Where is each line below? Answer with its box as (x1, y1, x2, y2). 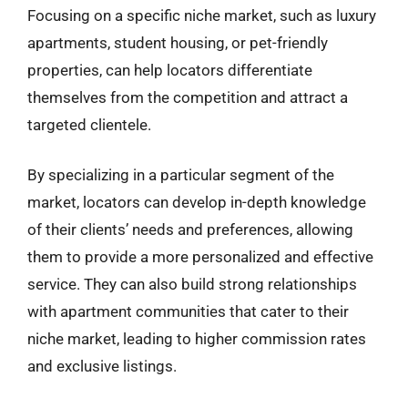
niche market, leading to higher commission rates (27, 330, 366, 348)
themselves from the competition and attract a (27, 87, 348, 107)
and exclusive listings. (27, 357, 177, 375)
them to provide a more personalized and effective (27, 248, 373, 266)
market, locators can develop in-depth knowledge (27, 193, 366, 211)
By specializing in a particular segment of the (27, 166, 334, 184)
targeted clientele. (27, 115, 151, 134)
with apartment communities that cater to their (27, 302, 349, 321)
